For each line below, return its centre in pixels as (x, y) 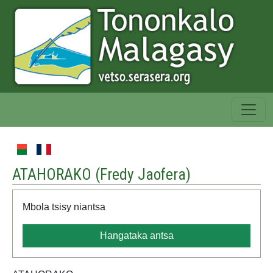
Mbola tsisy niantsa (64, 207)
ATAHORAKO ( (56, 175)
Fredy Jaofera (143, 175)
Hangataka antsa (136, 236)
